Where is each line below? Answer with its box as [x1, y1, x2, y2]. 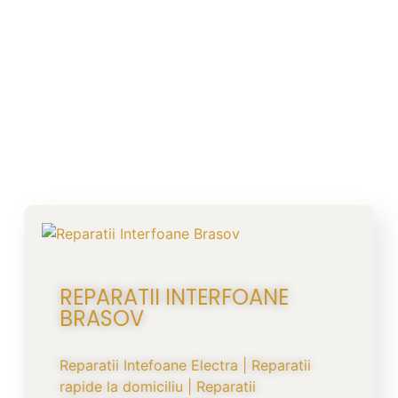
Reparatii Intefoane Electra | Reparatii [59, 355, 311, 374]
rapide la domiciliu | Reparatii [59, 377, 256, 395]
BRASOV [59, 303, 144, 333]
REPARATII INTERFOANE [59, 282, 289, 312]
